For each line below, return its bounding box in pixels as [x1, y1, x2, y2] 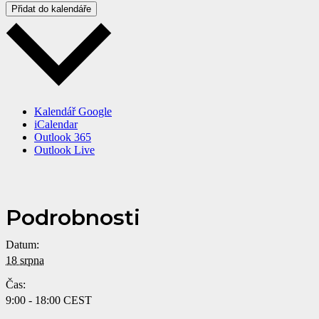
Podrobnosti [6, 204, 140, 231]
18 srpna [6, 253, 44, 266]
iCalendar [34, 117, 78, 130]
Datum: [6, 238, 39, 251]
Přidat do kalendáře [11, 4, 91, 15]
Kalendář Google [34, 105, 112, 117]
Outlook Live [34, 143, 95, 156]
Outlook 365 [34, 130, 91, 143]
